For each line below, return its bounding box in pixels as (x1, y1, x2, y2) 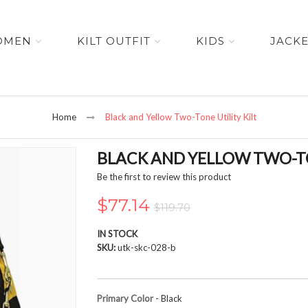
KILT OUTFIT (77, 34, 151, 47)
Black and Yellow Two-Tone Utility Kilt (104, 111, 256, 123)
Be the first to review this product (96, 171, 231, 183)
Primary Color (96, 292, 153, 304)
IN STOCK (96, 228, 137, 239)
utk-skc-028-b (117, 241, 176, 253)
